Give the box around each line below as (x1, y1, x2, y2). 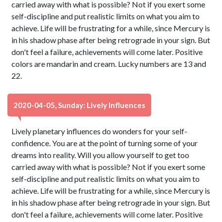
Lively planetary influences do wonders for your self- (11, 126, 188, 136)
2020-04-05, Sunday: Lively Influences (13, 101, 145, 110)
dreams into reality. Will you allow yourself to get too (11, 150, 190, 160)
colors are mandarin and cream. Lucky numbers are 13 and (11, 59, 207, 68)
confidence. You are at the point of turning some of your (11, 138, 198, 148)
